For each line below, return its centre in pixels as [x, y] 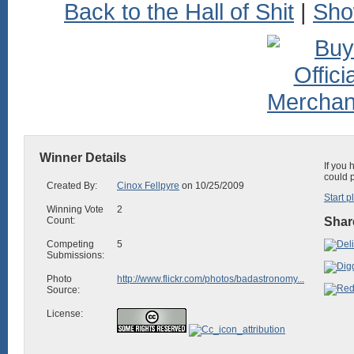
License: [65, 314]
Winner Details [83, 158]
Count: [61, 220]
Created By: [72, 186]
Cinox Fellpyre [148, 186]
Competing [70, 244]
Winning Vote [75, 209]
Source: [63, 290]
